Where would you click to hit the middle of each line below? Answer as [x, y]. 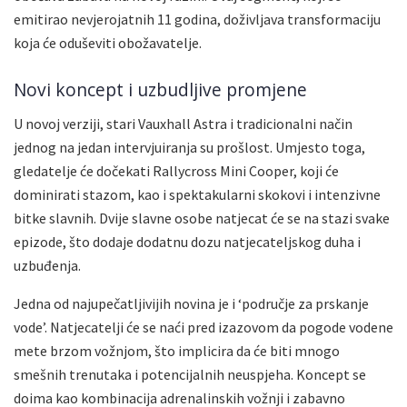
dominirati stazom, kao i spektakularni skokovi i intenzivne [197, 195]
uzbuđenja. [47, 266]
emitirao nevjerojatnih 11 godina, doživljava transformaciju [197, 19]
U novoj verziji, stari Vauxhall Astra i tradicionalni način [183, 124]
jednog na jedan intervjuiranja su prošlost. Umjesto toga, [189, 148]
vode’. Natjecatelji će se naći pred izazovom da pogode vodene [203, 328]
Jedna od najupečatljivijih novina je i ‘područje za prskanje [191, 304]
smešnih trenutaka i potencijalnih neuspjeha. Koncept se [190, 375]
